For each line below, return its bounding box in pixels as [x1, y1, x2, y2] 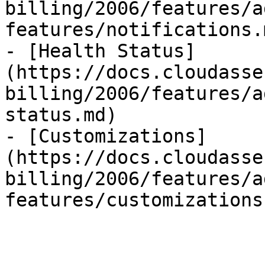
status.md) [5, 104, 117, 125]
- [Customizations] [5, 125, 207, 147]
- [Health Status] [5, 40, 196, 62]
